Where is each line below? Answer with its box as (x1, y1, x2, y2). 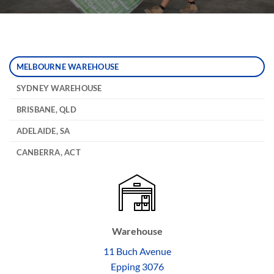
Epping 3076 (110, 261, 164, 273)
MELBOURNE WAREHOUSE (16, 62, 119, 72)
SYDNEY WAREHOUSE (16, 83, 102, 93)
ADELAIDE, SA (16, 126, 70, 136)
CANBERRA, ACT (16, 147, 81, 157)
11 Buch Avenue (103, 245, 171, 257)
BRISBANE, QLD (16, 105, 76, 114)
